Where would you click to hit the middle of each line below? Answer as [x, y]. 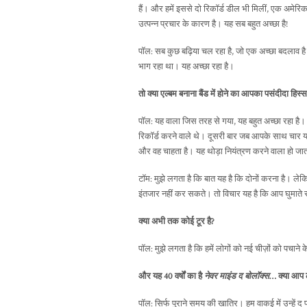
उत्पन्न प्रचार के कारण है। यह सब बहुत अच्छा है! [213, 25]
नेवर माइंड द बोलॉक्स [237, 277]
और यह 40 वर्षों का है [171, 277]
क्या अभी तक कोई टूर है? [176, 222]
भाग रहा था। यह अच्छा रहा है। [186, 67]
